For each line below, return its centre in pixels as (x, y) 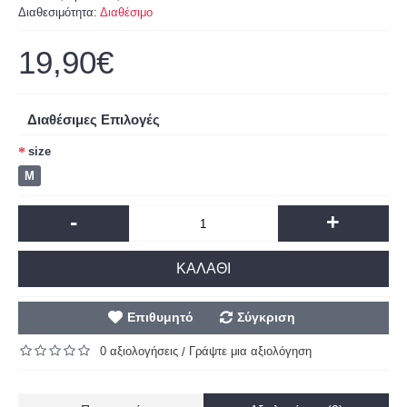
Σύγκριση (266, 317)
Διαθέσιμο (126, 12)
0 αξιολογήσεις (139, 351)
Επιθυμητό (160, 317)
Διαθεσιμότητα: (59, 12)
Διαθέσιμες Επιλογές (94, 119)
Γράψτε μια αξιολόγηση (250, 351)
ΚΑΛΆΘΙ (203, 268)
